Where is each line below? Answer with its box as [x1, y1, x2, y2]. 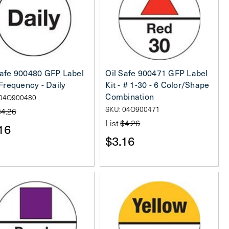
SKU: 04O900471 [105, 104, 161, 114]
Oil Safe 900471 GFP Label [105, 67, 208, 78]
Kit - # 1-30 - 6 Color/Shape [105, 79, 210, 90]
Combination [105, 90, 154, 102]
